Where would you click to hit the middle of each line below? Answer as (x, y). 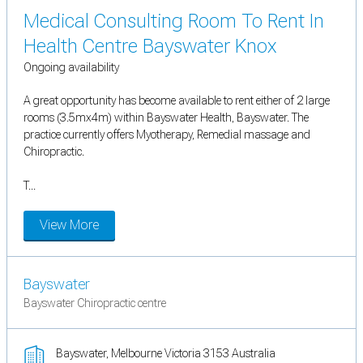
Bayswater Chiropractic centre (95, 303)
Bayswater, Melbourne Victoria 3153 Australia (166, 354)
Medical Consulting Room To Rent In (174, 21)
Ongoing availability (71, 68)
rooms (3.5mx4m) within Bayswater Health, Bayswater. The (166, 118)
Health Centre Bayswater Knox (150, 47)
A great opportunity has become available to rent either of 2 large (177, 101)
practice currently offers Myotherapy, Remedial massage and (167, 135)
